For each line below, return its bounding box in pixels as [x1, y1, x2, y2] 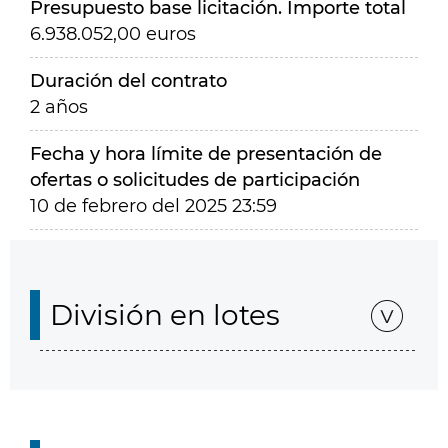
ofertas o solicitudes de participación [30, 169, 360, 191]
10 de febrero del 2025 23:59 [30, 195, 277, 217]
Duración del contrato [30, 70, 227, 92]
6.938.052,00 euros [30, 23, 196, 45]
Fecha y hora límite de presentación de [30, 143, 382, 165]
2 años [30, 96, 88, 118]
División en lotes [50, 298, 280, 332]
